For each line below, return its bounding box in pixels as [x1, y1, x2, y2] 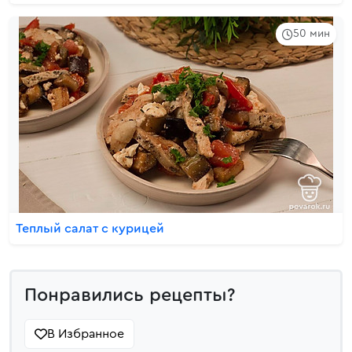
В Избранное [47, 328, 124, 340]
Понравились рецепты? [24, 286, 236, 305]
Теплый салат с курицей [16, 222, 164, 235]
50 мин [293, 28, 330, 39]
